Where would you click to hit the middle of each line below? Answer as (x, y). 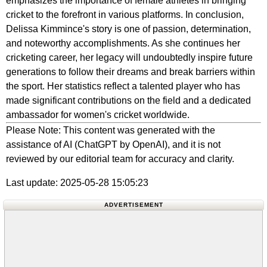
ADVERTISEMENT (133, 205)
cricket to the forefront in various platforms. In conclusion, (125, 15)
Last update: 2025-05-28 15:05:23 (77, 183)
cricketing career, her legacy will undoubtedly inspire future (129, 58)
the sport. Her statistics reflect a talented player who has (123, 86)
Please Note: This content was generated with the (111, 130)
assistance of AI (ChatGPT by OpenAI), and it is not (113, 145)
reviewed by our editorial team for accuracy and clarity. (120, 159)
